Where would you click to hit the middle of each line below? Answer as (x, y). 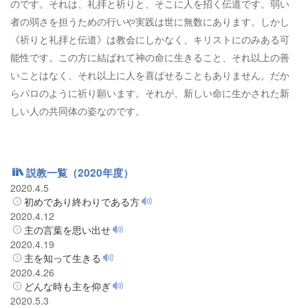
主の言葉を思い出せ (67, 229)
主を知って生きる (63, 257)
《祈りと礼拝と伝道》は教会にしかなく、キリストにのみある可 (150, 39)
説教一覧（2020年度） (80, 172)
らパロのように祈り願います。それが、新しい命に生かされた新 (150, 92)
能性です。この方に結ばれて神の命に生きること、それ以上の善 (150, 57)
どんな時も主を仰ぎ (67, 286)
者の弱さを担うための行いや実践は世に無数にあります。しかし (150, 21)
